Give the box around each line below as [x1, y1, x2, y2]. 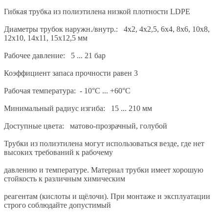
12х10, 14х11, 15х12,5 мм [4, 33, 88, 42]
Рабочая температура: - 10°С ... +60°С [4, 86, 131, 95]
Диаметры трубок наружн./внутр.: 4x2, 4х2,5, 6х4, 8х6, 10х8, [4, 24, 210, 33]
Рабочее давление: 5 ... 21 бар [4, 51, 106, 60]
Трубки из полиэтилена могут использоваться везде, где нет [4, 139, 204, 148]
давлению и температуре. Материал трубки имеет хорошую [4, 165, 203, 174]
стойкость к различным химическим [4, 174, 125, 183]
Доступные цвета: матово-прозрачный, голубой [4, 121, 167, 130]
